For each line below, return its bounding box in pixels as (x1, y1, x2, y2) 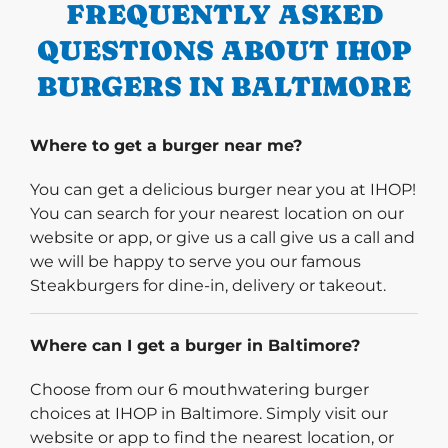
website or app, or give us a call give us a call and (30, 227, 415, 247)
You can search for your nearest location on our (30, 203, 404, 223)
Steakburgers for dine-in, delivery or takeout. (30, 275, 386, 295)
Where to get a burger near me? (30, 135, 302, 155)
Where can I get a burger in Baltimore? (30, 335, 360, 355)
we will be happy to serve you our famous (30, 251, 361, 271)
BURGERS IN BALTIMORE (37, 69, 411, 102)
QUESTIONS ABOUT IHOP (37, 33, 411, 66)
